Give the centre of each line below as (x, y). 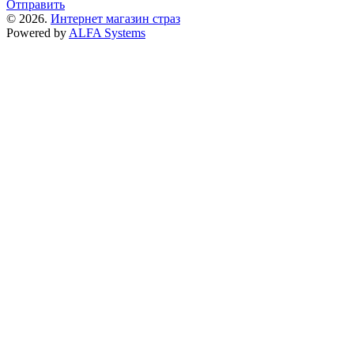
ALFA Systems (107, 32)
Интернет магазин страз (115, 18)
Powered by (38, 32)
